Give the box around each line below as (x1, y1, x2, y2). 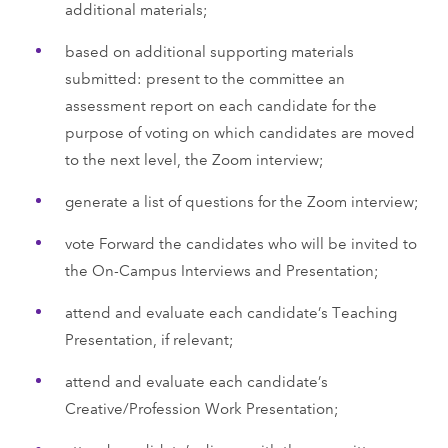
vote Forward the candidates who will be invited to (64, 231, 417, 253)
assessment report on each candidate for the (64, 93, 377, 115)
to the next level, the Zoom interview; (64, 147, 324, 169)
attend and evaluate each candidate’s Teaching (64, 300, 397, 322)
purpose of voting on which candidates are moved (64, 120, 415, 142)
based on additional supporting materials (64, 39, 354, 61)
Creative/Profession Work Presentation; (64, 396, 339, 418)
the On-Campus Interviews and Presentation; (64, 258, 379, 280)
